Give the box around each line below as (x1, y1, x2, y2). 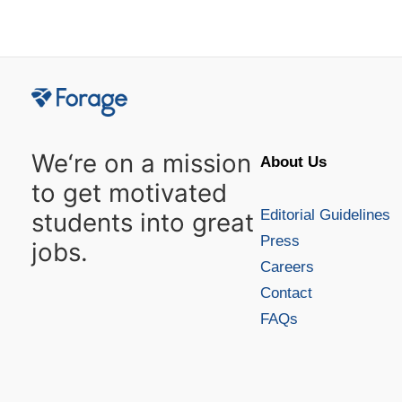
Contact (259, 284, 312, 301)
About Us (259, 153, 327, 171)
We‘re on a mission (31, 148, 251, 179)
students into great (31, 207, 254, 239)
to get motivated (31, 178, 227, 209)
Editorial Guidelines (259, 205, 390, 223)
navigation (82, 22, 150, 39)
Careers (259, 258, 314, 275)
